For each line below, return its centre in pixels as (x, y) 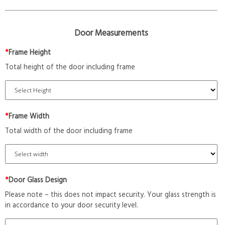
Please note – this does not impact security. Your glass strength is (110, 195)
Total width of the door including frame (69, 132)
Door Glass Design (38, 181)
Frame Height (30, 53)
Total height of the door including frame (70, 68)
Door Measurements (111, 33)
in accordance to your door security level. (72, 206)
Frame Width (29, 117)
